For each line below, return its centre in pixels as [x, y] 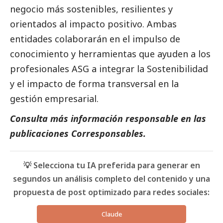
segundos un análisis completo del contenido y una [111, 178]
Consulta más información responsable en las [108, 118]
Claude [111, 214]
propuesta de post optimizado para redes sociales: [111, 192]
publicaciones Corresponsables [77, 133]
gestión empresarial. [54, 98]
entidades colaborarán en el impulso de [95, 39]
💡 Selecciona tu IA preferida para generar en [111, 165]
